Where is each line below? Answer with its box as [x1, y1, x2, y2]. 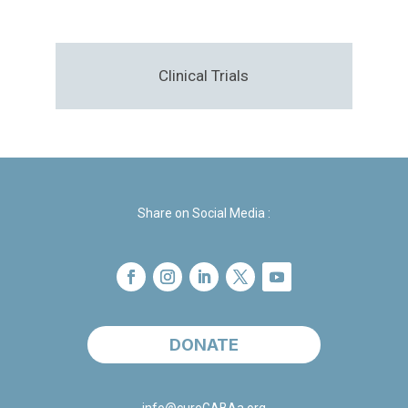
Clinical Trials [158, 66, 250, 86]
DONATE [168, 334, 239, 354]
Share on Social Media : [137, 206, 270, 221]
